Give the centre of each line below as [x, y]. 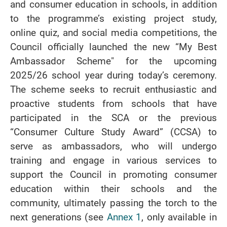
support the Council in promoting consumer [113, 175]
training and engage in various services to [113, 160]
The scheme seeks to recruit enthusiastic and [113, 89]
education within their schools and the [113, 189]
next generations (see [59, 217]
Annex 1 [124, 217]
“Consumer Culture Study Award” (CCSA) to [113, 132]
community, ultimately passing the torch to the [113, 203]
